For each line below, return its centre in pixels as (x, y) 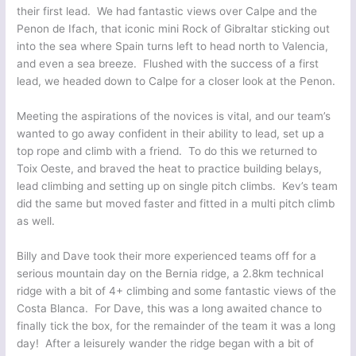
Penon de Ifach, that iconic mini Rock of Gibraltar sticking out (174, 29)
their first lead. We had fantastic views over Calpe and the (167, 12)
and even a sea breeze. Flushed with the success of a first (168, 64)
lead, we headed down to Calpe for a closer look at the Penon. (176, 81)
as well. (36, 221)
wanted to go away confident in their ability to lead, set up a (171, 134)
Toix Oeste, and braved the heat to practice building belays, (170, 169)
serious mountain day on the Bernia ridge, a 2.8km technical (170, 274)
